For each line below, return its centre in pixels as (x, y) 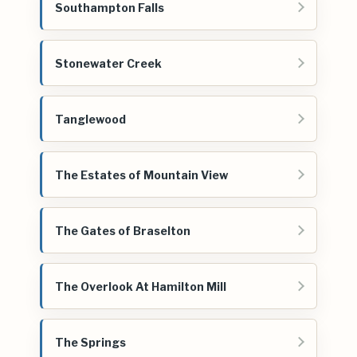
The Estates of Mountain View (141, 175)
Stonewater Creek (108, 63)
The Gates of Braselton (123, 230)
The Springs (90, 342)
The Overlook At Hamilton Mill (141, 286)
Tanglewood (90, 119)
